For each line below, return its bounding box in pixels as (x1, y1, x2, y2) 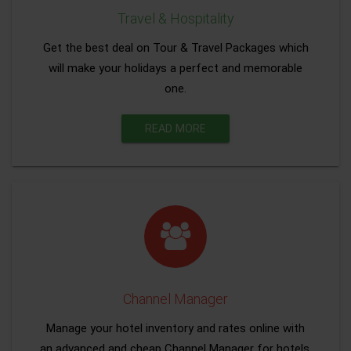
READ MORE (144, 122, 207, 135)
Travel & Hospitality (117, 10, 234, 27)
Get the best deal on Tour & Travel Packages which (42, 41, 309, 55)
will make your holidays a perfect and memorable (49, 61, 302, 75)
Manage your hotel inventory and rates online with (46, 321, 305, 335)
